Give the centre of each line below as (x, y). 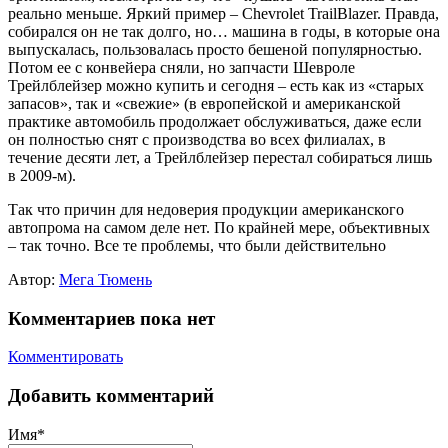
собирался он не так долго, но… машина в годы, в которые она (224, 31)
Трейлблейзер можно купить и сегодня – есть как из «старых (216, 85)
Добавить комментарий (111, 396)
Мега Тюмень (105, 279)
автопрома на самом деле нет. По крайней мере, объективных (219, 227)
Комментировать (65, 357)
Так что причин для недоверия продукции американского (206, 209)
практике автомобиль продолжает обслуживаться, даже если (215, 121)
